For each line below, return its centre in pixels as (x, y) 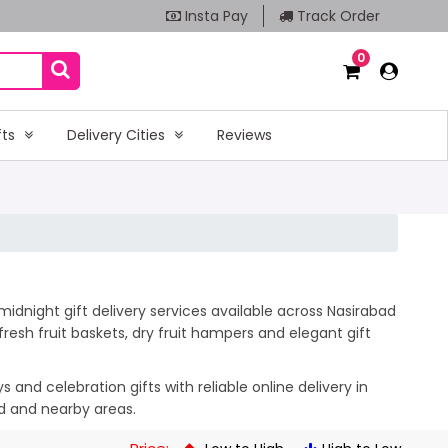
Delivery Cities (117, 134)
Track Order (336, 16)
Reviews (244, 134)
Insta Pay (214, 16)
